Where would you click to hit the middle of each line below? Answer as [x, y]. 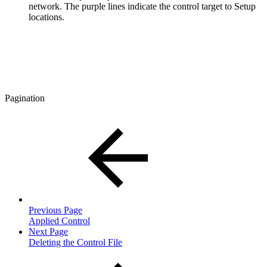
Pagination [25, 98]
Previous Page [55, 210]
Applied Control [59, 221]
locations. [46, 17]
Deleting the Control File [75, 242]
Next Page [48, 231]
